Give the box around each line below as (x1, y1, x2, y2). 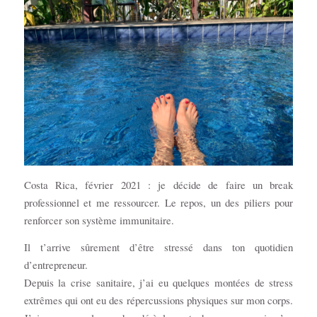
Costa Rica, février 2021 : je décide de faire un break (23, 178, 294, 192)
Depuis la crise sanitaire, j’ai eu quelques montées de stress (23, 275, 294, 289)
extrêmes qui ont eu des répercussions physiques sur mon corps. (23, 292, 294, 307)
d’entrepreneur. (23, 257, 88, 272)
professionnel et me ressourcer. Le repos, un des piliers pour (23, 195, 294, 210)
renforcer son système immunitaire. (23, 213, 174, 228)
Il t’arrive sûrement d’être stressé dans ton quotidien (23, 239, 294, 254)
